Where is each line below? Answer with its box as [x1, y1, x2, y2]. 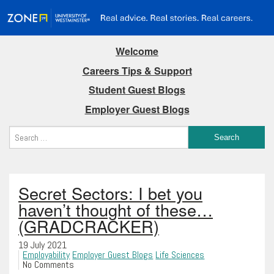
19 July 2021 [18, 239, 67, 252]
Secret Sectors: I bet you [18, 181, 202, 206]
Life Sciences [155, 248, 205, 262]
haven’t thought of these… [18, 198, 213, 222]
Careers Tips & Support [82, 63, 192, 78]
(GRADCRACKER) [18, 214, 159, 239]
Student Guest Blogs [89, 83, 185, 97]
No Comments [23, 258, 75, 272]
